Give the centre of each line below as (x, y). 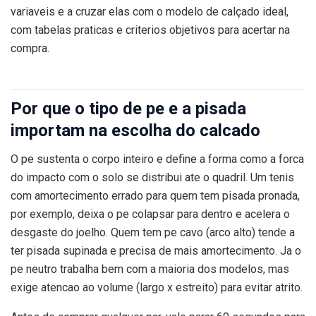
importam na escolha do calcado (135, 130)
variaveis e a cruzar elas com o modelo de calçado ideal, (150, 12)
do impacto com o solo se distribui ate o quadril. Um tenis (152, 177)
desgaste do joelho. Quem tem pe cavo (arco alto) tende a (153, 232)
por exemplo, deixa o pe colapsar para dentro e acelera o (150, 214)
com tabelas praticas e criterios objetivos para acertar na (150, 30)
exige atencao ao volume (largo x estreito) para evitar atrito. (157, 287)
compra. (30, 49)
